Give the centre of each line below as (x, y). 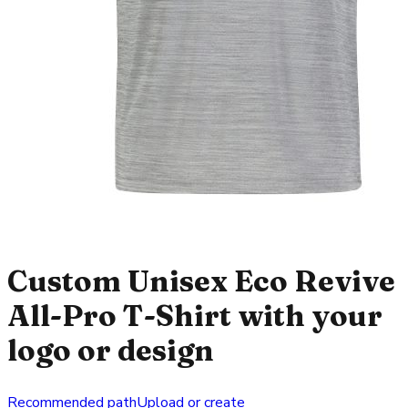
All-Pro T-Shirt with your (195, 315)
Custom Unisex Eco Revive (201, 280)
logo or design (111, 350)
